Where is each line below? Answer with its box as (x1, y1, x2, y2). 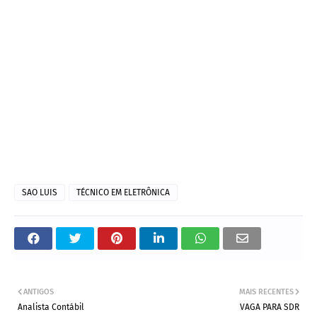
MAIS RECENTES (239, 287, 294, 297)
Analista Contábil (18, 302, 84, 313)
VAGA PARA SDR (240, 302, 299, 313)
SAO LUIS (22, 188, 57, 198)
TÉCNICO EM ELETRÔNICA (76, 188, 170, 198)
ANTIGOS (23, 287, 54, 297)
